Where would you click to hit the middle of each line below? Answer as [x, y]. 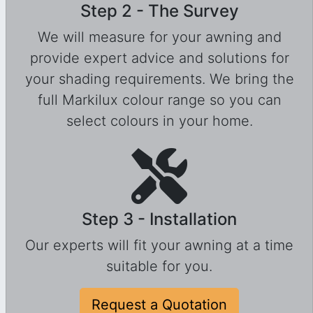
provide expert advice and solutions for [159, 58]
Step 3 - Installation [159, 219]
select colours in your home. [159, 121]
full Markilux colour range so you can [159, 100]
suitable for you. [159, 267]
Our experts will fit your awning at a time [159, 246]
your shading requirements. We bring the [159, 79]
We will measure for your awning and [159, 37]
